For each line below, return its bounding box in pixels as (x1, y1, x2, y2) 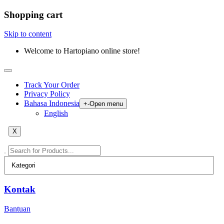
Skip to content (4, 29, 51, 38)
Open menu (89, 100, 123, 108)
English (44, 109, 68, 118)
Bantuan (4, 204, 30, 213)
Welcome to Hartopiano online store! (24, 46, 140, 55)
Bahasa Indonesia (24, 99, 79, 108)
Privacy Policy (24, 89, 70, 98)
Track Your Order (24, 80, 79, 89)
